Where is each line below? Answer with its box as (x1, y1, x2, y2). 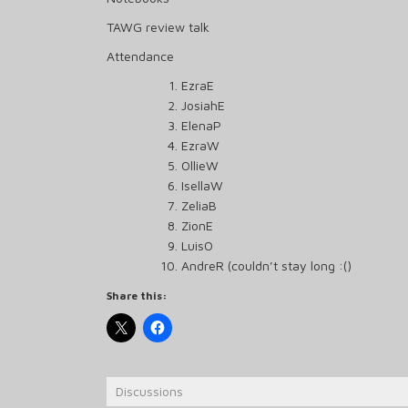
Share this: (107, 289, 168, 302)
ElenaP (181, 117, 221, 133)
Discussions (116, 383, 183, 399)
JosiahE (181, 97, 225, 113)
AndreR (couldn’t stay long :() (181, 258, 352, 273)
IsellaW (181, 178, 223, 193)
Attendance (107, 48, 174, 64)
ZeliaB (181, 198, 217, 213)
